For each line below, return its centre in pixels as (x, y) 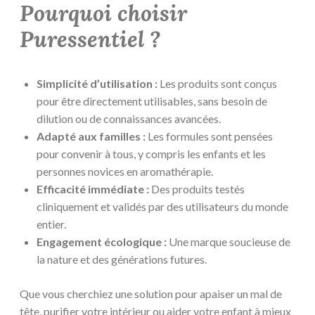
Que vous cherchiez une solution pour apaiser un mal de (151, 294)
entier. (51, 224)
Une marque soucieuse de (229, 242)
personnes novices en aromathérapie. (125, 172)
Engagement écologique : (102, 242)
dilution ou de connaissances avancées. (129, 119)
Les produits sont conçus (217, 84)
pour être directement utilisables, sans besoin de (152, 101)
